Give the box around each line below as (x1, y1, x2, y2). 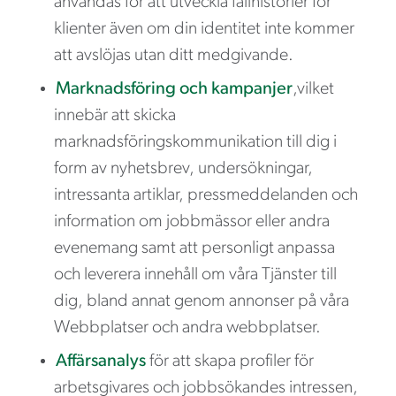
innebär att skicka (54, 106, 176, 125)
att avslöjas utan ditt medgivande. (54, 46, 293, 65)
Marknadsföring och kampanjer (56, 80, 293, 98)
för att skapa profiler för (146, 352, 314, 370)
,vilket (293, 80, 334, 98)
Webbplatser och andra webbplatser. (54, 318, 321, 337)
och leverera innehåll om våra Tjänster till (54, 265, 337, 284)
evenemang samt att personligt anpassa (54, 239, 335, 257)
